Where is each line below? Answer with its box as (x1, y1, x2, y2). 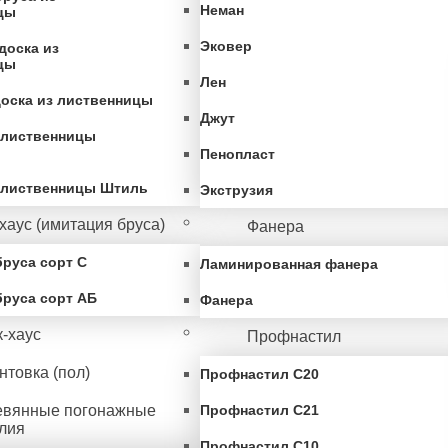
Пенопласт (200, 146, 275, 162)
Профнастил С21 (200, 402, 319, 418)
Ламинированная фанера (200, 256, 378, 272)
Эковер (200, 38, 252, 54)
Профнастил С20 (200, 366, 319, 382)
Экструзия (200, 182, 273, 198)
